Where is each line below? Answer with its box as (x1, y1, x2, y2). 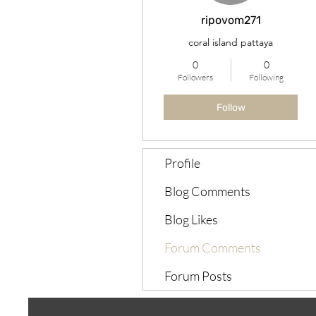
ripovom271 (200, 13, 261, 27)
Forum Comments (164, 240, 261, 255)
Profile (164, 155, 200, 171)
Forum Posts (164, 268, 232, 284)
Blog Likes (164, 212, 218, 227)
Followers (177, 72, 213, 83)
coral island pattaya (188, 36, 273, 49)
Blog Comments (164, 183, 250, 199)
